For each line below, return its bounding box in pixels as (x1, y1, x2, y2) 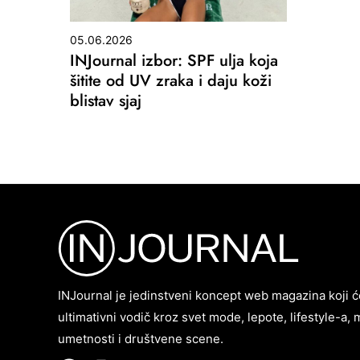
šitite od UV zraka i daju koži (70, 68, 272, 92)
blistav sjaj (70, 88, 141, 112)
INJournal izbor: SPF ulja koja (70, 48, 278, 72)
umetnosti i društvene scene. (58, 330, 223, 346)
